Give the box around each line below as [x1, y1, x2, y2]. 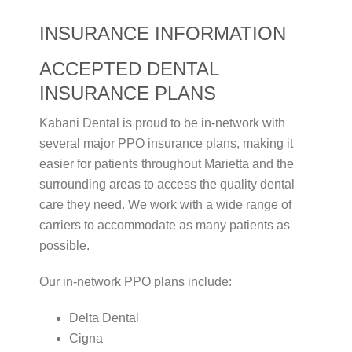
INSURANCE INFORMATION [39, 23, 286, 45]
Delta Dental [68, 311, 139, 325]
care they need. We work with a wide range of [39, 198, 291, 212]
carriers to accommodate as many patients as [39, 218, 290, 233]
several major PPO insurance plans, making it [39, 137, 293, 151]
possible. [39, 239, 90, 253]
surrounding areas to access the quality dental [39, 178, 295, 192]
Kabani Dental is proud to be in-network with [39, 116, 285, 130]
